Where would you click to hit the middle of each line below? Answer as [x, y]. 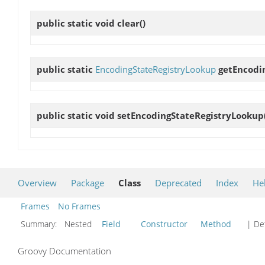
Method [216, 224]
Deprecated [178, 182]
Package [88, 182]
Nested [80, 224]
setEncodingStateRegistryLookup [190, 116]
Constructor [164, 224]
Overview [37, 182]
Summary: [40, 224]
